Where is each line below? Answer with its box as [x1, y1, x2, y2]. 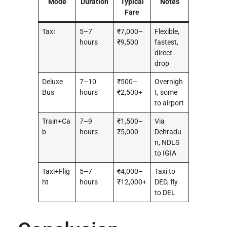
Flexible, [155, 27, 180, 36]
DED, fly [155, 177, 178, 186]
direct [155, 48, 173, 57]
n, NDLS [155, 138, 180, 147]
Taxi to [155, 167, 176, 176]
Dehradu [155, 127, 182, 136]
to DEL [155, 188, 176, 197]
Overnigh [155, 77, 183, 86]
